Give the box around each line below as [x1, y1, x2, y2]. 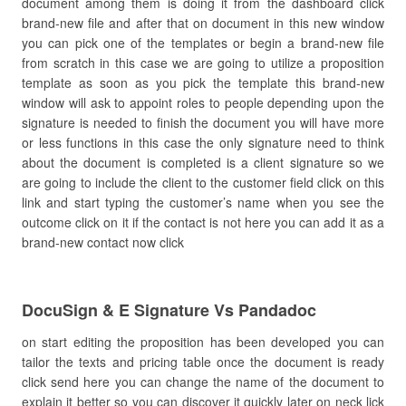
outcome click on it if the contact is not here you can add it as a [22, 213, 384, 231]
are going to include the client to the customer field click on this [22, 173, 384, 191]
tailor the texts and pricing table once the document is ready [22, 353, 384, 371]
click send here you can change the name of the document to [22, 372, 384, 391]
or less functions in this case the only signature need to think [22, 133, 384, 151]
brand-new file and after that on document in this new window [22, 14, 384, 32]
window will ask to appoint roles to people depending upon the [22, 93, 384, 111]
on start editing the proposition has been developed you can [22, 333, 384, 351]
